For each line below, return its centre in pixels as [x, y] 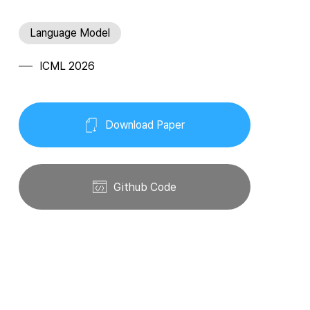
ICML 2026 [67, 66]
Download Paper [145, 125]
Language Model [70, 33]
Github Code [145, 187]
